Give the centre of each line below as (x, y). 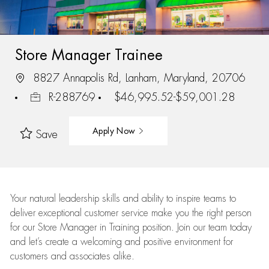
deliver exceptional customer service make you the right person (131, 213)
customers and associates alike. (72, 256)
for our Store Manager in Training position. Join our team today (131, 228)
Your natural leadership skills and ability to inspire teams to (123, 199)
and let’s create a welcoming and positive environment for (121, 242)
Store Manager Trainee (89, 55)
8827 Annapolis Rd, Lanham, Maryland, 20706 (137, 78)
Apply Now (115, 131)
